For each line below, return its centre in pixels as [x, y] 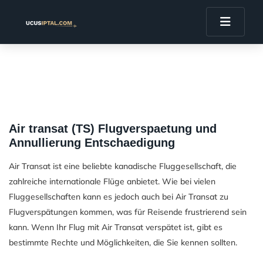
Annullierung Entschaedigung [92, 143]
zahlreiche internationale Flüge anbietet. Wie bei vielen [112, 181]
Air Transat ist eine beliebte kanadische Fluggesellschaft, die [123, 166]
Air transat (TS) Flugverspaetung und [113, 129]
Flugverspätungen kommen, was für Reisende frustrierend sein [128, 212]
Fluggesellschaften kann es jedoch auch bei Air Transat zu [119, 197]
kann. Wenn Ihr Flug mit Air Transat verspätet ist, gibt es [116, 227]
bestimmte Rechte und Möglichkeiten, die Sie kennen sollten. [123, 242]
